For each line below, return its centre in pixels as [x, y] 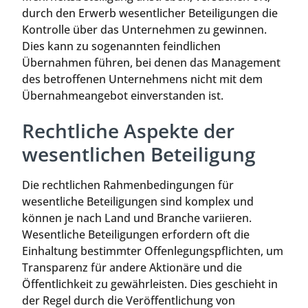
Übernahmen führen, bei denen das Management [151, 62]
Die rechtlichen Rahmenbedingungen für [128, 185]
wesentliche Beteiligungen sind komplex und [138, 202]
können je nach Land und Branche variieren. [137, 218]
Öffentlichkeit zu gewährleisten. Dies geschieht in [150, 284]
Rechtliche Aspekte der [128, 131]
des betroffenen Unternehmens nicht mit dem [142, 79]
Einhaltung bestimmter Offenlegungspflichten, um [153, 251]
